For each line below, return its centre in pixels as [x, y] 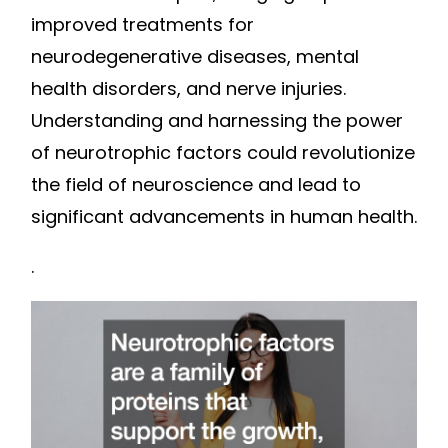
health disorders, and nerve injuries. [188, 89]
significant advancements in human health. [224, 217]
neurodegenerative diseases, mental [195, 57]
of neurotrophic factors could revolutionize [223, 153]
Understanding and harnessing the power [217, 121]
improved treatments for [142, 25]
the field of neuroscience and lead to [196, 185]
